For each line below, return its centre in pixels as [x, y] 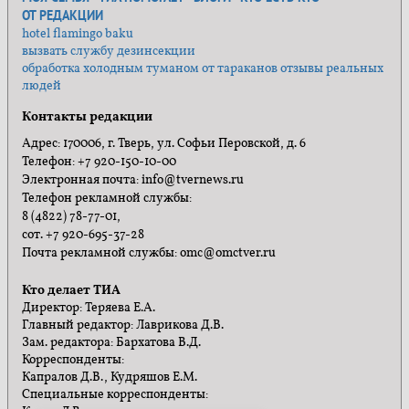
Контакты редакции [87, 117]
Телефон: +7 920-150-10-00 [99, 163]
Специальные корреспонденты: [115, 395]
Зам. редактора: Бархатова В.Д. [111, 343]
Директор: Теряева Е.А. [89, 309]
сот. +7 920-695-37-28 [83, 236]
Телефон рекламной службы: [107, 199]
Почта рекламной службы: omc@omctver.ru [149, 254]
